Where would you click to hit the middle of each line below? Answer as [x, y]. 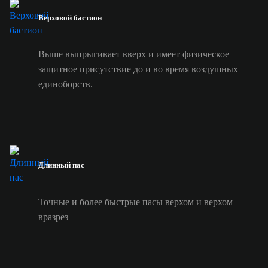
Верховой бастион [70, 17]
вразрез [53, 217]
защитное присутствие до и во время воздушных [138, 69]
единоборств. [66, 84]
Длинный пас [61, 165]
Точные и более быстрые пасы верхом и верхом [135, 202]
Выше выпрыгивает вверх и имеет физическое [134, 54]
